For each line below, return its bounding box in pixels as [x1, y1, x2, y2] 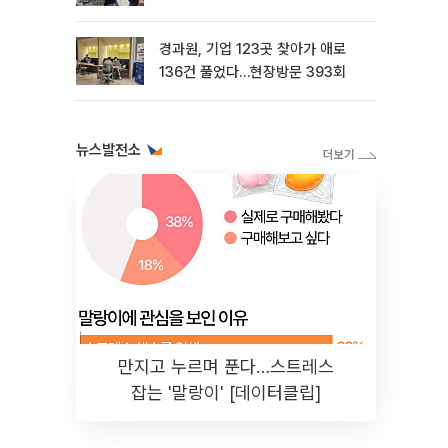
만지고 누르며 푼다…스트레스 [118, 356, 334, 377]
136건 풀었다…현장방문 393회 [159, 63, 346, 81]
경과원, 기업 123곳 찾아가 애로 [159, 40, 346, 58]
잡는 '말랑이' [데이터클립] [131, 382, 321, 403]
